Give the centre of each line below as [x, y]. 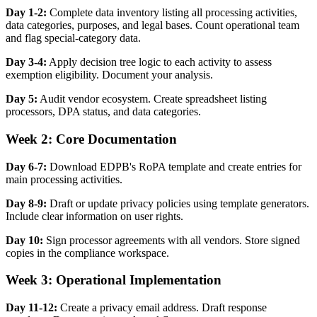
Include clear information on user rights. [94, 216]
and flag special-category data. [73, 38]
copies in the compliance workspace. [87, 253]
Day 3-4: [26, 62]
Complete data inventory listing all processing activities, [172, 13]
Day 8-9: [26, 203]
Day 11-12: [31, 308]
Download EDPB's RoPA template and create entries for [174, 166]
